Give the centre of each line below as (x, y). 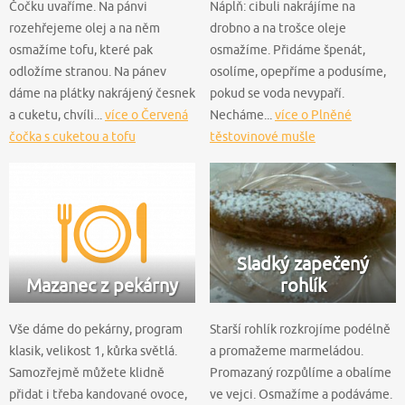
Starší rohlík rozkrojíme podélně (300, 329)
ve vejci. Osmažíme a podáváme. (301, 394)
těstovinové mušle (263, 137)
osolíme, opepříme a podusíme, (298, 72)
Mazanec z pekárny (102, 285)
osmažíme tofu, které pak (81, 50)
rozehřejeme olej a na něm (85, 28)
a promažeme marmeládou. (287, 350)
